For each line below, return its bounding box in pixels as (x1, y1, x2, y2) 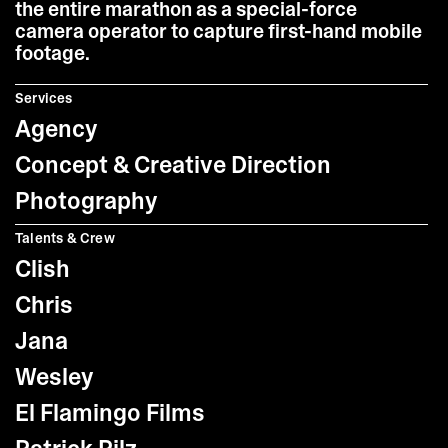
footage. (15, 40, 90, 66)
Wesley (15, 361, 94, 392)
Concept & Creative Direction (15, 149, 331, 180)
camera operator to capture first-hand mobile (15, 18, 422, 44)
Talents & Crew (15, 229, 115, 247)
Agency (15, 113, 98, 144)
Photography (15, 185, 158, 216)
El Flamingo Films (15, 397, 205, 428)
